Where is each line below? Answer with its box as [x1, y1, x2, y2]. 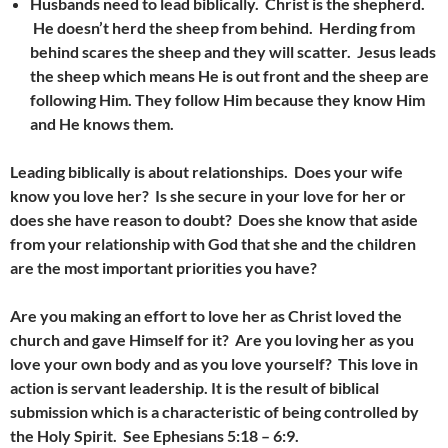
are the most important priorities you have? [10, 258, 323, 277]
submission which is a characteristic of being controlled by [10, 402, 419, 421]
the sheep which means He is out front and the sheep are [30, 66, 429, 85]
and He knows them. [30, 114, 174, 133]
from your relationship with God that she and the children [10, 234, 416, 253]
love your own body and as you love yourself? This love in [10, 354, 418, 373]
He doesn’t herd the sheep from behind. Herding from [30, 18, 415, 37]
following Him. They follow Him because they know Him [30, 90, 425, 109]
